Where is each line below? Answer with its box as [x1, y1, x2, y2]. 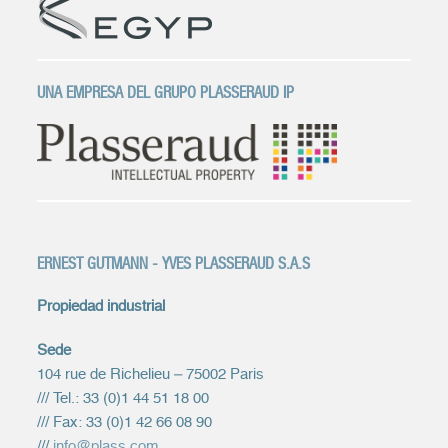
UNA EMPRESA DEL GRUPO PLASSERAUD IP [37, 83, 295, 102]
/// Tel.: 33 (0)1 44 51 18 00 [37, 391, 210, 406]
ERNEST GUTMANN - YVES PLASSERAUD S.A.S [37, 254, 311, 273]
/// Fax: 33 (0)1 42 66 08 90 [37, 415, 213, 430]
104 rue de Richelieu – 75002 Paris [37, 367, 265, 382]
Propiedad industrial [37, 299, 166, 314]
